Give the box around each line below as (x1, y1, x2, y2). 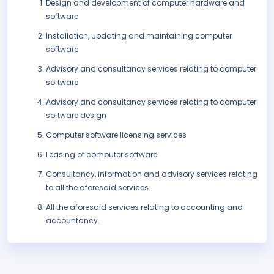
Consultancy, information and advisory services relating (46, 169, 257, 180)
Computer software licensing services (46, 130, 187, 141)
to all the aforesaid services (46, 182, 149, 193)
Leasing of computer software (46, 149, 157, 160)
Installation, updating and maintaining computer (46, 31, 232, 42)
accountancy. (46, 215, 100, 226)
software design (46, 110, 106, 121)
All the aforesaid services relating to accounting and (46, 202, 243, 213)
